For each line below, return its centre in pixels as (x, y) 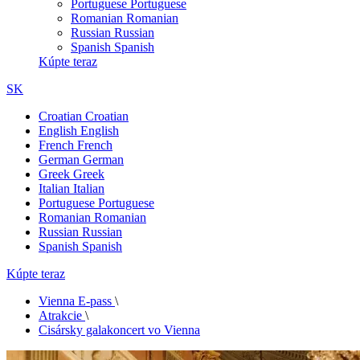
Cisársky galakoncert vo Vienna (119, 330)
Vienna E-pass (75, 301)
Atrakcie (60, 315)
